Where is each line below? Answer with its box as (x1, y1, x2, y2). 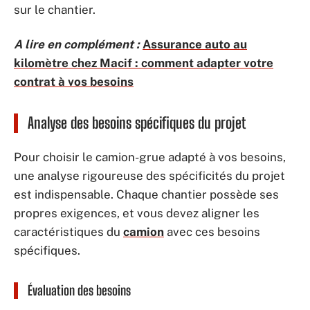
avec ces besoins (164, 225, 260, 239)
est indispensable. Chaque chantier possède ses (14, 188, 279, 201)
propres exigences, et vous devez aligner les (14, 206, 259, 220)
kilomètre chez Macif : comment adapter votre (14, 55, 273, 70)
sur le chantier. (14, 3, 95, 17)
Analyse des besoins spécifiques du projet (28, 113, 246, 132)
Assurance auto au (143, 37, 247, 51)
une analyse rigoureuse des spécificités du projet (14, 169, 285, 183)
